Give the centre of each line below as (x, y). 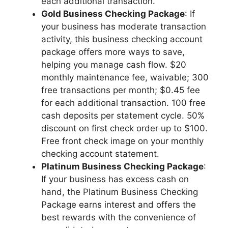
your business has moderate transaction (124, 26)
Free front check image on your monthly (122, 141)
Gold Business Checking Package (113, 14)
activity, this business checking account (122, 39)
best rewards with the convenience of (119, 217)
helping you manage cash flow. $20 (114, 65)
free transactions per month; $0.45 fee (121, 90)
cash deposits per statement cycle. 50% (123, 116)
